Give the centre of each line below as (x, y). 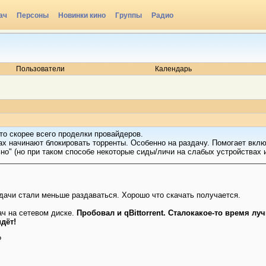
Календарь (173, 69)
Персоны (33, 15)
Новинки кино (82, 15)
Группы (129, 15)
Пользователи (40, 69)
